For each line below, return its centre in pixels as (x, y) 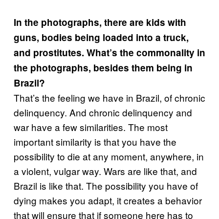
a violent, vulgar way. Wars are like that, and (105, 171)
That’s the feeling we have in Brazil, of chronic (109, 97)
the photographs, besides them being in (103, 67)
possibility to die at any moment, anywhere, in (109, 156)
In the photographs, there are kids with (100, 22)
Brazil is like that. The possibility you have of (106, 185)
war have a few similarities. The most (91, 127)
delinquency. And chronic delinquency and (103, 112)
